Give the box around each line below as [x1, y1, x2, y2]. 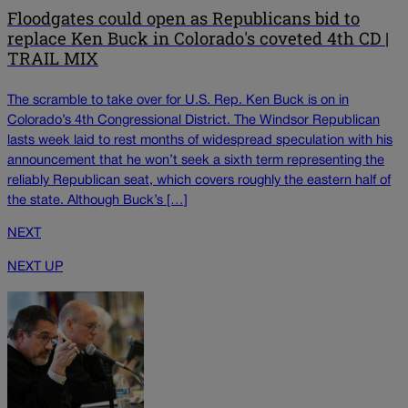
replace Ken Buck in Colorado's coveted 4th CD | [7, 27, 389, 50]
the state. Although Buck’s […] [7, 194, 188, 207]
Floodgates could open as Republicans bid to [7, 7, 360, 30]
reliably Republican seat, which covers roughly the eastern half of [7, 174, 391, 187]
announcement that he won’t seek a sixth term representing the [7, 154, 384, 167]
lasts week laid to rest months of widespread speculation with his [7, 134, 393, 147]
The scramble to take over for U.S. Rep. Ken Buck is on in [7, 94, 349, 107]
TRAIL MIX [7, 47, 98, 70]
